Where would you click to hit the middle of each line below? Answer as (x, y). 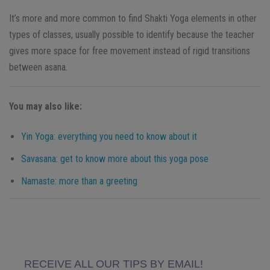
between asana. (38, 67)
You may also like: (46, 107)
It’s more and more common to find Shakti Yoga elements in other (133, 19)
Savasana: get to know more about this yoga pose (115, 159)
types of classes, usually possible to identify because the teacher (132, 35)
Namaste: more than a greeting (79, 181)
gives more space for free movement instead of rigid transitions (130, 51)
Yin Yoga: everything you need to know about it (109, 137)
